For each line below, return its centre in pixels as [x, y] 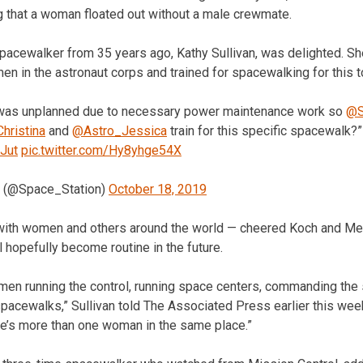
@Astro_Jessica [120, 130]
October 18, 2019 [158, 189]
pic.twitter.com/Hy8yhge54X [101, 150]
